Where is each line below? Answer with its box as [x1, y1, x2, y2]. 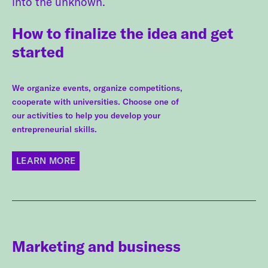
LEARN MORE [16, 155, 76, 167]
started [12, 42, 64, 62]
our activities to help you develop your [12, 109, 160, 121]
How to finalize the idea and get [12, 24, 233, 43]
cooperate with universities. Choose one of [12, 96, 179, 107]
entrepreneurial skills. [12, 123, 97, 135]
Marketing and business [12, 236, 181, 255]
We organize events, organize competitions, [12, 82, 182, 93]
